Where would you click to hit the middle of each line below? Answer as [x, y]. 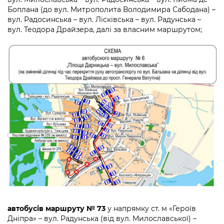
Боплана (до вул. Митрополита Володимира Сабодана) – [111, 10]
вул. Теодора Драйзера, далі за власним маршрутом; [105, 30]
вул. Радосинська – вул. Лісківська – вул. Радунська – [104, 20]
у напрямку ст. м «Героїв [151, 209]
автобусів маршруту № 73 [56, 209]
